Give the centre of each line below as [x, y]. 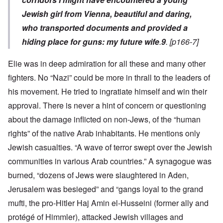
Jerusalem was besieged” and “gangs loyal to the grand [106, 189]
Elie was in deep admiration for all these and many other [107, 64]
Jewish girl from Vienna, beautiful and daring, [107, 14]
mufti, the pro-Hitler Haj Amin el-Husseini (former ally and [108, 203]
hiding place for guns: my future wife [91, 42]
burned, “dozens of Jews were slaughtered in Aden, [98, 175]
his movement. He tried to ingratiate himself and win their [108, 92]
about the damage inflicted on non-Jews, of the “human [104, 119]
